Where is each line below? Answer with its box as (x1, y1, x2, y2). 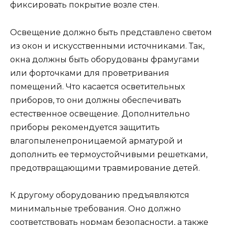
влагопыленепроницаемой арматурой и (10, 136, 183, 146)
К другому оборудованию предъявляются (10, 190, 189, 200)
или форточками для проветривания (10, 68, 169, 78)
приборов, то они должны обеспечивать (10, 95, 181, 105)
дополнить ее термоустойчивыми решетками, (10, 149, 207, 159)
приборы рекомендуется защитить (10, 122, 160, 132)
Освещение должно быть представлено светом (10, 27, 212, 37)
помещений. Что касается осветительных (10, 81, 185, 91)
